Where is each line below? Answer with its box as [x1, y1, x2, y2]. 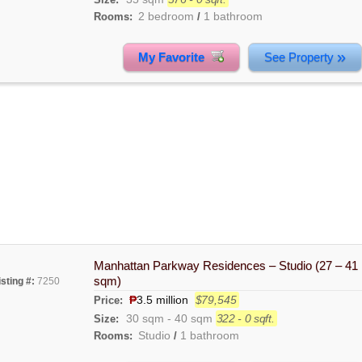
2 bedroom [137, 9, 194, 23]
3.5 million [136, 293, 188, 307]
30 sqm [125, 312, 164, 326]
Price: [93, 294, 126, 307]
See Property [263, 50, 337, 64]
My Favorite [138, 50, 212, 64]
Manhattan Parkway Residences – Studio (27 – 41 [93, 259, 358, 273]
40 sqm [174, 312, 213, 326]
